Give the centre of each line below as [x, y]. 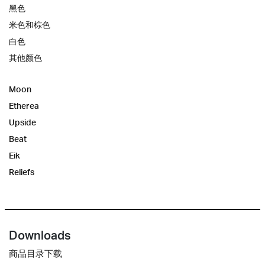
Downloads [40, 235]
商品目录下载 [35, 254]
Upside [22, 122]
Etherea [24, 106]
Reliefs [22, 172]
